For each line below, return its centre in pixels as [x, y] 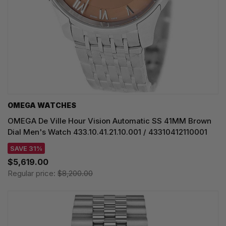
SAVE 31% [26, 148]
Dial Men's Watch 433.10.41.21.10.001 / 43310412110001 [107, 132]
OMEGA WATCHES [42, 105]
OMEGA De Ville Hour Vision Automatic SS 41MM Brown [109, 121]
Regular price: [33, 173]
